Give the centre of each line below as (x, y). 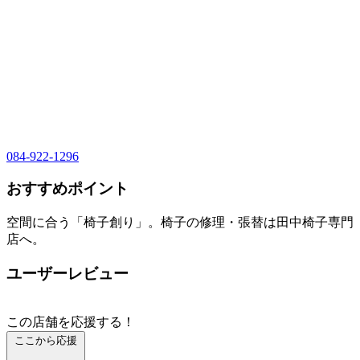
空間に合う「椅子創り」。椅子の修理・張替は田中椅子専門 (180, 223)
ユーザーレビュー (67, 273)
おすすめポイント (67, 189)
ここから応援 (46, 340)
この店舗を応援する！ (71, 321)
